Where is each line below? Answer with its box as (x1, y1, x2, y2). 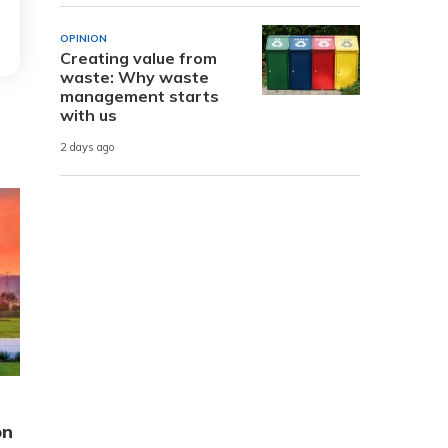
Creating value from (60, 47, 217, 68)
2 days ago (60, 140, 115, 155)
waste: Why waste (60, 66, 209, 87)
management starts (60, 85, 219, 106)
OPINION (60, 31, 107, 45)
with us (60, 104, 117, 125)
